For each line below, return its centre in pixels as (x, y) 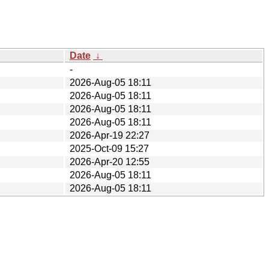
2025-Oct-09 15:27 (109, 148)
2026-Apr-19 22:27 (110, 135)
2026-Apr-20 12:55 (110, 162)
